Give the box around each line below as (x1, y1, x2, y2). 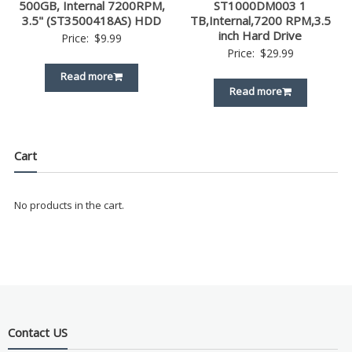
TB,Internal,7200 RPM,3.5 (189, 13, 331, 29)
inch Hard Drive (218, 27, 302, 44)
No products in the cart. (13, 198, 124, 213)
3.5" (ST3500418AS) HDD (22, 13, 162, 29)
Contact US (7, 324, 68, 340)
